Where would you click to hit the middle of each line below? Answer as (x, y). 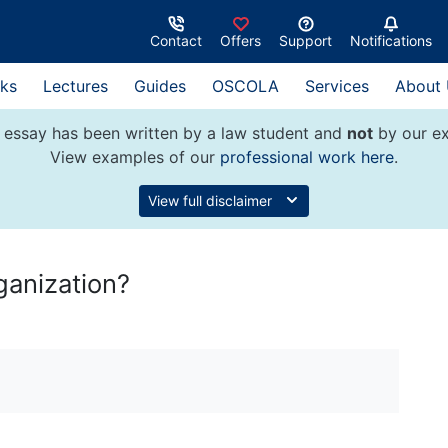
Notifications (391, 40)
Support (305, 40)
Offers (240, 40)
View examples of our (135, 157)
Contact (176, 40)
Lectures (75, 86)
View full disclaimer (212, 200)
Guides (160, 86)
